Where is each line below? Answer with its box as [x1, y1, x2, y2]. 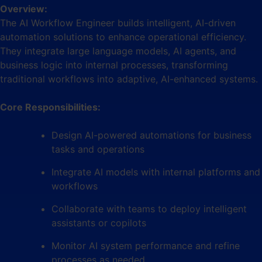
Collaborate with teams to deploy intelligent [51, 202, 247, 215]
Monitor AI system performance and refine [51, 239, 240, 251]
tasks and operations [51, 143, 144, 155]
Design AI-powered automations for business [51, 129, 251, 141]
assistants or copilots [51, 216, 146, 229]
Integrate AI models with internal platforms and [51, 166, 260, 178]
